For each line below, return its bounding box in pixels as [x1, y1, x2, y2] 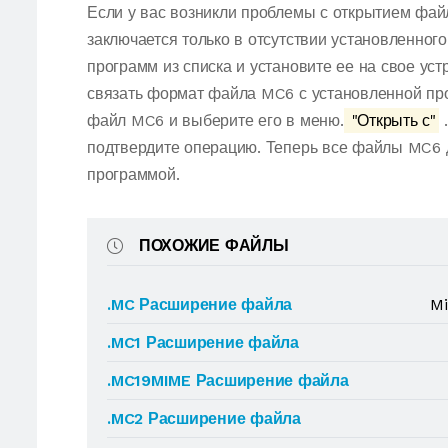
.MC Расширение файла [107, 295, 293, 314]
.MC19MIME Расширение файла [107, 371, 349, 390]
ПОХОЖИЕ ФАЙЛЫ [138, 236, 289, 255]
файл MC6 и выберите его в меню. [87, 111, 344, 130]
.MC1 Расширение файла [107, 333, 299, 352]
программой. [87, 165, 180, 184]
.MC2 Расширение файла [107, 409, 301, 428]
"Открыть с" [346, 111, 436, 130]
